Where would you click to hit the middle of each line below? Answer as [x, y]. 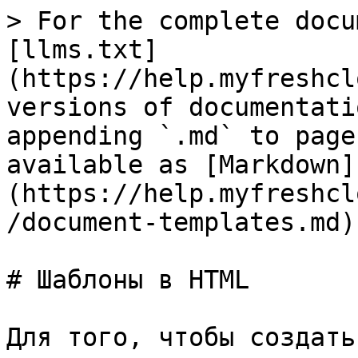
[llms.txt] [82, 50]
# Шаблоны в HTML [128, 280]
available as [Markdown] [181, 165]
